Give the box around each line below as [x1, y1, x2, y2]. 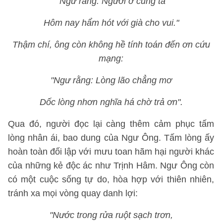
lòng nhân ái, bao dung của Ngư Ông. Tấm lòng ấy [8, 133, 214, 143]
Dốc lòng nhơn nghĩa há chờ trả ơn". [39, 97, 183, 107]
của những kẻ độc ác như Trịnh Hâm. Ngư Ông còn [8, 161, 214, 170]
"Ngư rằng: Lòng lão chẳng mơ [50, 75, 172, 85]
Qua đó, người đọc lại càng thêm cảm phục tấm [8, 119, 214, 129]
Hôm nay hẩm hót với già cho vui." [43, 18, 179, 28]
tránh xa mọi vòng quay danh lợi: [8, 188, 138, 198]
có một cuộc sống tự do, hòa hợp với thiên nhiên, [8, 174, 214, 184]
